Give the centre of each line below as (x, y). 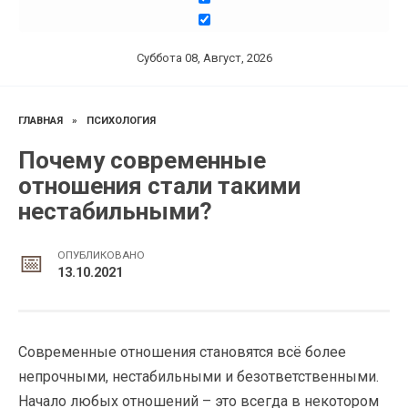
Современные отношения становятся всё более (182, 352)
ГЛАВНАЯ (41, 121)
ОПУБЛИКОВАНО (102, 255)
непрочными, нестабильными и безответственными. (199, 376)
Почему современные (142, 160)
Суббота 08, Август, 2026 (204, 58)
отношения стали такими (159, 185)
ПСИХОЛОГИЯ (121, 121)
